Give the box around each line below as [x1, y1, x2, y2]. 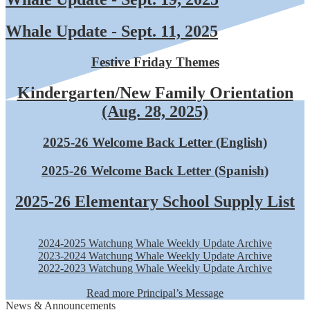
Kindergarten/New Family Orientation [17, 84, 293, 102]
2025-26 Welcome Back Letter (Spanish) [42, 163, 268, 178]
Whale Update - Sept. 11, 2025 [6, 22, 218, 41]
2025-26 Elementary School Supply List [15, 192, 295, 210]
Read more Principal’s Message [86, 286, 224, 299]
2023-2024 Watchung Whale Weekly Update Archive [38, 249, 272, 262]
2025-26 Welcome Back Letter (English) [43, 135, 267, 150]
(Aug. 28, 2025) [102, 102, 208, 121]
